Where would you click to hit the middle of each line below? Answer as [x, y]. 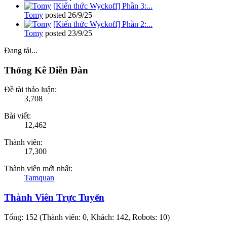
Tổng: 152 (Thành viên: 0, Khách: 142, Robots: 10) [87, 217]
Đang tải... [21, 50]
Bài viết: [17, 116]
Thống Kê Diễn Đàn [46, 70]
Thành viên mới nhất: [38, 169]
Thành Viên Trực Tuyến [54, 198]
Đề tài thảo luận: [30, 90]
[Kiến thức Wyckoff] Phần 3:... [103, 6]
